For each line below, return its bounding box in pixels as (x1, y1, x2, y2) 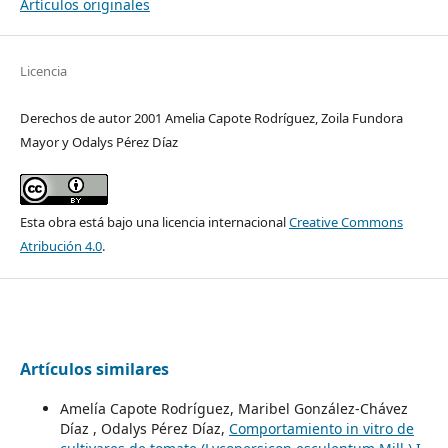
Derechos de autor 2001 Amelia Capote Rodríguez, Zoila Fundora (19, 109, 403, 128)
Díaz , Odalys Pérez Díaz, (59, 419, 229, 439)
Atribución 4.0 (19, 237, 102, 256)
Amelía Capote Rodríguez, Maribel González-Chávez (59, 399, 408, 419)
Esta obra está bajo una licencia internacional (19, 213, 289, 232)
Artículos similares (19, 358, 169, 381)
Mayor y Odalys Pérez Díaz (19, 133, 178, 152)
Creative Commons (288, 213, 403, 232)
